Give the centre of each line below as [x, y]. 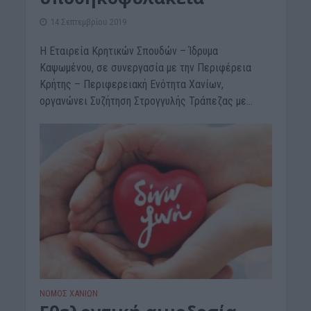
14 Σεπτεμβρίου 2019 [88, 22]
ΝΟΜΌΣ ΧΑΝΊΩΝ [68, 293]
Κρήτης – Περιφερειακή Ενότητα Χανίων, [131, 85]
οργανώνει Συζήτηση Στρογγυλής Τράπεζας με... [146, 101]
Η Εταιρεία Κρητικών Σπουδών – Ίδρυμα [128, 51]
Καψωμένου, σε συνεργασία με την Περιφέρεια [145, 68]
